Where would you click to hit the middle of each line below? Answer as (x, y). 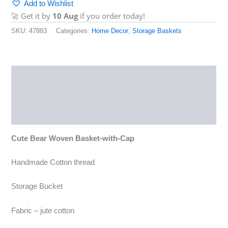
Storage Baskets (157, 31)
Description (32, 76)
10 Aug (65, 16)
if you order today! (112, 16)
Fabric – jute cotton (43, 210)
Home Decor (110, 31)
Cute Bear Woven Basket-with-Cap (73, 138)
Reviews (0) (32, 95)
